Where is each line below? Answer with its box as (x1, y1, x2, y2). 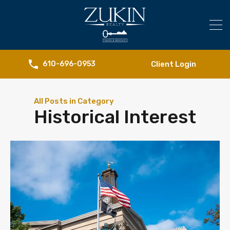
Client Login (150, 59, 196, 69)
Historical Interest (34, 105, 196, 128)
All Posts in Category (34, 96, 114, 106)
